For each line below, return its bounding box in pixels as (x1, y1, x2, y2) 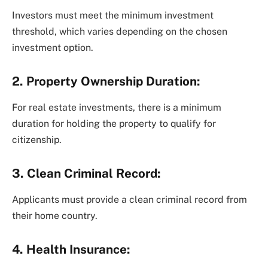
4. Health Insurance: (12, 242, 130, 257)
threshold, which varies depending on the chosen (12, 26, 227, 38)
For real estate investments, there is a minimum (12, 102, 221, 114)
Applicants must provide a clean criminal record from (12, 194, 247, 206)
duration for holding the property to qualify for (12, 118, 216, 130)
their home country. (12, 210, 98, 222)
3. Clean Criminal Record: (12, 166, 161, 181)
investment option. (12, 42, 93, 54)
